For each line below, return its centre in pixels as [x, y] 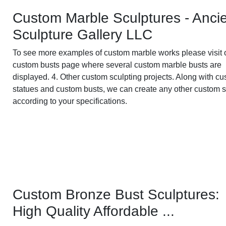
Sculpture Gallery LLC [83, 34]
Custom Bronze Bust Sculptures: [116, 195]
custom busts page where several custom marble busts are [117, 65]
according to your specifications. [70, 101]
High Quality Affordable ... [94, 211]
